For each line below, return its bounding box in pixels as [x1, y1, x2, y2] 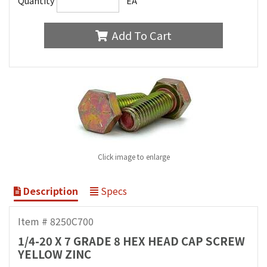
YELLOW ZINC [18, 246, 92, 262]
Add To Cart [111, 27, 172, 44]
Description [21, 183, 78, 198]
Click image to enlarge [97, 151, 170, 162]
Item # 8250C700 [18, 213, 94, 228]
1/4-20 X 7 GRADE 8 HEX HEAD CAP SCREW [18, 233, 246, 249]
